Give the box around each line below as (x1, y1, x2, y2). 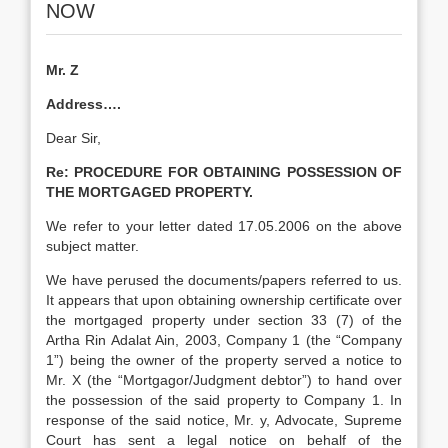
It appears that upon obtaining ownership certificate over (46, 292, 402, 308)
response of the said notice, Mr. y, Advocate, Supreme (46, 412, 402, 428)
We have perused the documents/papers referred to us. (46, 272, 402, 288)
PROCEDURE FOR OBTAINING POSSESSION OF (74, 164, 403, 180)
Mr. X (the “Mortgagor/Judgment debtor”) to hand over (46, 372, 402, 388)
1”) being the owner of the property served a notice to (46, 352, 402, 368)
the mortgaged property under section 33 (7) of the (46, 312, 402, 328)
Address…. (46, 96, 121, 112)
